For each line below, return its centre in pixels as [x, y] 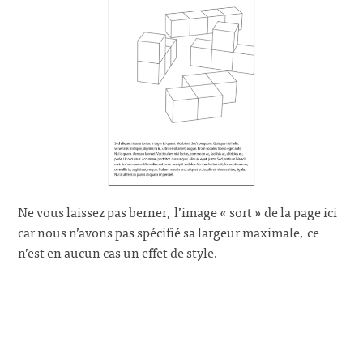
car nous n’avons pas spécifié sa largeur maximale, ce [169, 232]
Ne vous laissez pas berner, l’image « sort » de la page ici [178, 212]
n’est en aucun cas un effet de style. [119, 252]
